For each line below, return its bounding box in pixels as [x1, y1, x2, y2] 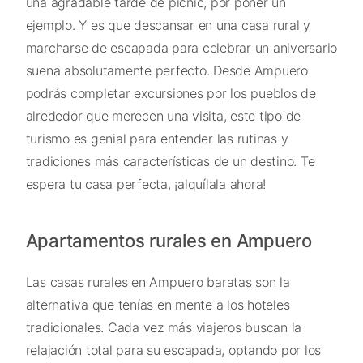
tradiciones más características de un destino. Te [25, 153, 315, 170]
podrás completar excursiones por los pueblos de [25, 85, 316, 102]
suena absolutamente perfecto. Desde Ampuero [25, 62, 308, 79]
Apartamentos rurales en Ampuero [25, 229, 312, 251]
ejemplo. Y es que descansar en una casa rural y [25, 17, 310, 34]
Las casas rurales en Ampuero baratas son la [25, 273, 290, 290]
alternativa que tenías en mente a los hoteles [25, 296, 290, 313]
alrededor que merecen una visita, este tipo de [25, 108, 301, 125]
